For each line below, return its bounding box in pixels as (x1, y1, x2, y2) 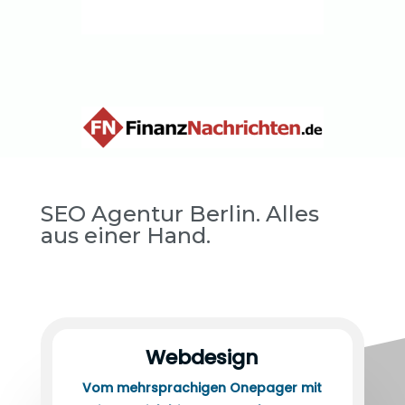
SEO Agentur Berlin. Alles (40, 216, 319, 243)
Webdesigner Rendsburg (40, 269, 160, 284)
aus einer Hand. (40, 238, 211, 265)
